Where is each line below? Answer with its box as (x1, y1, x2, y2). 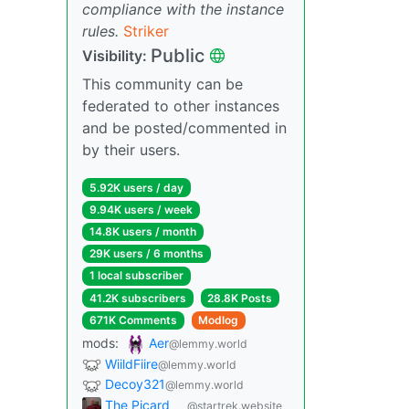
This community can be (82, 74, 243, 93)
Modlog (198, 312, 239, 327)
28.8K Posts (207, 290, 273, 305)
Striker (123, 21, 169, 40)
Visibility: (82, 46, 151, 65)
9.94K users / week (89, 202, 193, 216)
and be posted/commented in (82, 118, 287, 137)
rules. (82, 21, 119, 40)
